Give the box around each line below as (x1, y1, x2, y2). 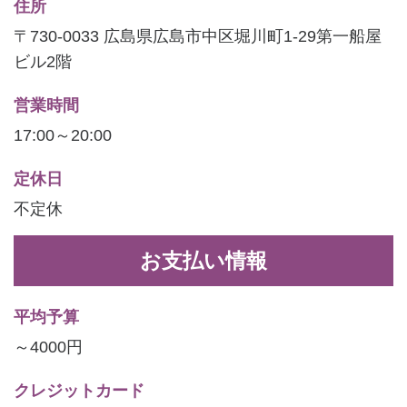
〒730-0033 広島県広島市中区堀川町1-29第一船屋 (14, 27, 382, 46)
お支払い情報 (140, 249, 267, 273)
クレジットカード (14, 382, 144, 401)
